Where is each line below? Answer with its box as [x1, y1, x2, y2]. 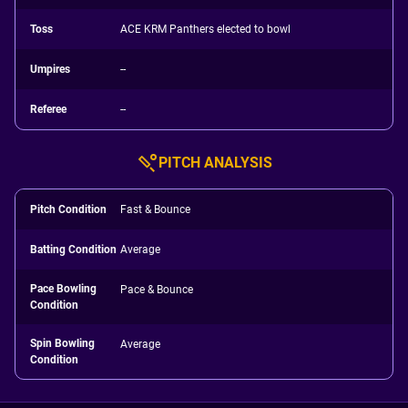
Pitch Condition [30, 203, 107, 216]
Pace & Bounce [120, 283, 194, 296]
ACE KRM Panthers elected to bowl [120, 23, 291, 36]
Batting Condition [30, 243, 117, 256]
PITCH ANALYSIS [158, 154, 272, 171]
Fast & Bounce [120, 203, 191, 216]
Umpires [30, 63, 70, 76]
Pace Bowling [30, 282, 97, 295]
